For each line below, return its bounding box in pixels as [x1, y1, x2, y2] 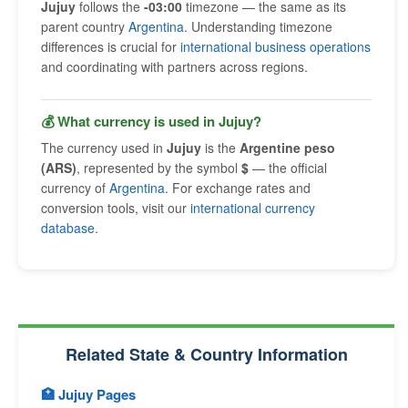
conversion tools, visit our [41, 199, 190, 217]
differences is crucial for [41, 37, 180, 56]
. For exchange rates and [165, 178, 311, 197]
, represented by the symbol [76, 158, 241, 177]
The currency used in [41, 138, 167, 157]
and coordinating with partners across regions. [41, 57, 308, 76]
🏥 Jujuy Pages [41, 384, 136, 404]
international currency [190, 199, 315, 217]
